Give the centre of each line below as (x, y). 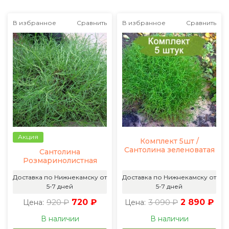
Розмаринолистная (60, 161)
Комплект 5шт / (169, 141)
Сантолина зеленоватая (169, 150)
